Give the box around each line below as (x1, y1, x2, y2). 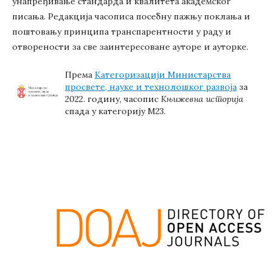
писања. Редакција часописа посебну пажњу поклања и (12, 11, 250, 22)
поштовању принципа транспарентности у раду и (12, 26, 231, 37)
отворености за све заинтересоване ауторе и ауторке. (12, 41, 248, 52)
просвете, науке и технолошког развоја (65, 81, 237, 92)
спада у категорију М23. (65, 106, 166, 117)
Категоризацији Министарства (95, 69, 231, 80)
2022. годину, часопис (65, 93, 161, 104)
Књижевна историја (161, 93, 243, 104)
